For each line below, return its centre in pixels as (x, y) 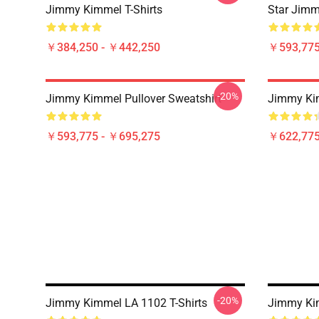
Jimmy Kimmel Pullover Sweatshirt (134, 99)
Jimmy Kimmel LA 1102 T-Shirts (126, 303)
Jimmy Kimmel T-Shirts (104, 10)
